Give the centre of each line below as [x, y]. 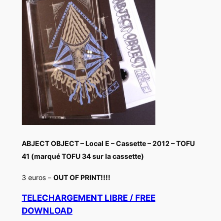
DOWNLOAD [47, 211]
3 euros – [37, 177]
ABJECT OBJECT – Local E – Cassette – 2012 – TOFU [108, 143]
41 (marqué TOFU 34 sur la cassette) [83, 156]
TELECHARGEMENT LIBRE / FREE [88, 198]
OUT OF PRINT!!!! [82, 177]
